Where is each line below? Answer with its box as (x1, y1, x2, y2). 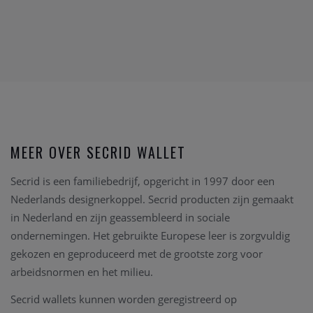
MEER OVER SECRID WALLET (10, 142, 186, 163)
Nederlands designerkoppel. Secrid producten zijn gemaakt (10, 192, 293, 207)
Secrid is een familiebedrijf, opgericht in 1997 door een (10, 174, 275, 189)
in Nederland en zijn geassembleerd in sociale (10, 210, 230, 225)
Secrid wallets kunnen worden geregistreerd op (10, 292, 237, 307)
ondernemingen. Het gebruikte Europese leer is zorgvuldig (10, 228, 290, 243)
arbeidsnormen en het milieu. (10, 265, 153, 279)
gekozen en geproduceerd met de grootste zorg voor (10, 247, 263, 261)
